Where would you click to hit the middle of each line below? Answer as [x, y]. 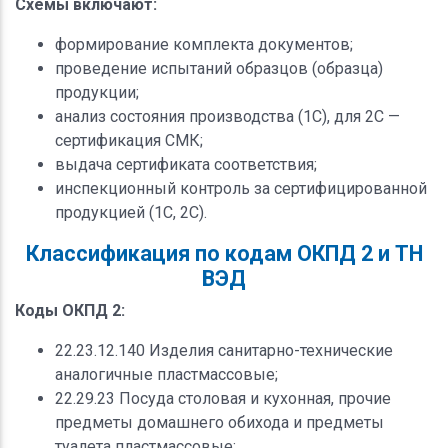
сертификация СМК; [129, 140]
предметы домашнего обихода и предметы [219, 422]
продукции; [97, 92]
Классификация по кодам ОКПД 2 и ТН [224, 253]
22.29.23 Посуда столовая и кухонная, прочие [223, 398]
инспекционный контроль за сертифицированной [241, 188]
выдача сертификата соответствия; [186, 164]
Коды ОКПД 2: [70, 310]
